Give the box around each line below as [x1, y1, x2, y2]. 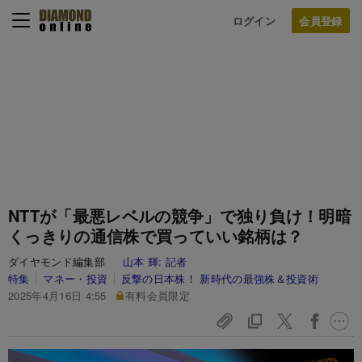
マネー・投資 [43, 271, 108, 286]
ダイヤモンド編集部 [8, 254, 123, 269]
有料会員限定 [125, 288, 191, 303]
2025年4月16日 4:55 [8, 288, 107, 303]
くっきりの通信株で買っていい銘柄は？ [8, 224, 304, 247]
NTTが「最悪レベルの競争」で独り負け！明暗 [8, 204, 352, 227]
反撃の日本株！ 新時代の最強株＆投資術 [120, 271, 318, 286]
